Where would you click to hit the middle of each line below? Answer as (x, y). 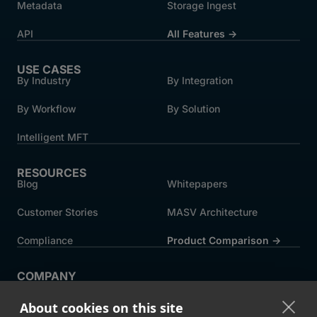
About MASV (47, 287)
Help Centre (195, 287)
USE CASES (49, 70)
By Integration (200, 81)
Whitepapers (197, 184)
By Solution (194, 109)
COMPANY (47, 276)
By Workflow (47, 109)
